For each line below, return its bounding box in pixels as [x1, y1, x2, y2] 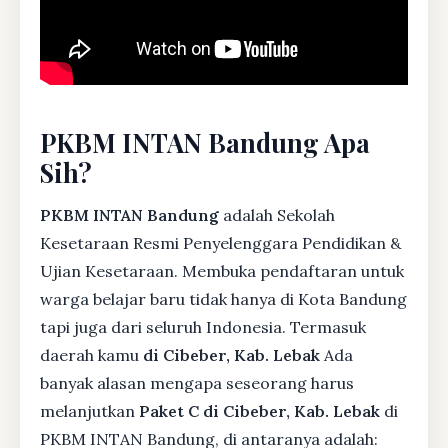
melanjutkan [40, 400, 139, 421]
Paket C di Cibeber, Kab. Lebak [139, 400, 380, 421]
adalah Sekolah [219, 204, 335, 225]
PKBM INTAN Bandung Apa [40, 124, 370, 159]
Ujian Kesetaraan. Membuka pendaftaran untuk [40, 260, 404, 281]
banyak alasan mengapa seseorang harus [40, 372, 354, 393]
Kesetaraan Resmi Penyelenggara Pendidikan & [40, 232, 401, 253]
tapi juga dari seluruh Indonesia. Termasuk [40, 316, 366, 337]
